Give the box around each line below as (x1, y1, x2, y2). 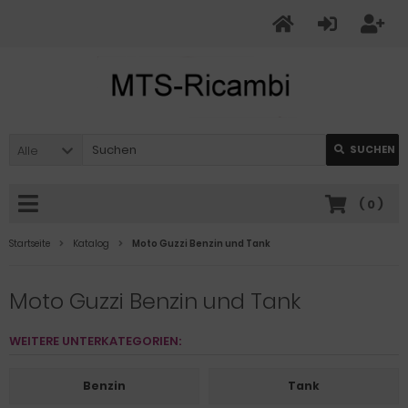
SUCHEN (350, 142, 395, 157)
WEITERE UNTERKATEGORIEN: (9, 332, 181, 350)
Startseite (9, 237, 50, 250)
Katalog (73, 237, 109, 250)
